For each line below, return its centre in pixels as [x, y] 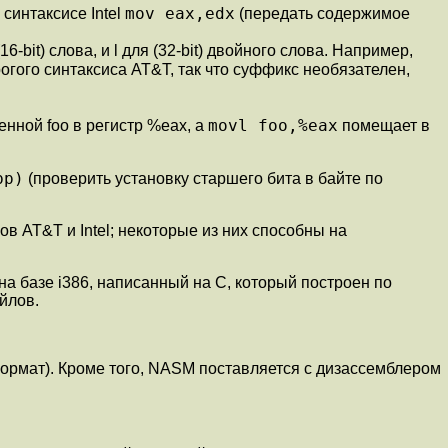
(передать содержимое [322, 13]
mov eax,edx [180, 13]
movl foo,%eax [273, 125]
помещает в [384, 125]
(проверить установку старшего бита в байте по [203, 178]
